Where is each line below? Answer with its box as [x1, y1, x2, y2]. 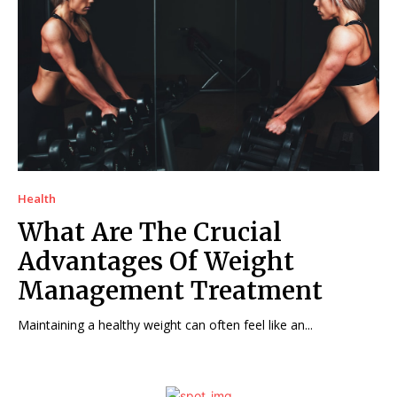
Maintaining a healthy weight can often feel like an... [18, 315, 313, 333]
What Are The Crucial [18, 215, 282, 248]
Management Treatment [18, 274, 323, 307]
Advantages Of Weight [18, 245, 294, 277]
